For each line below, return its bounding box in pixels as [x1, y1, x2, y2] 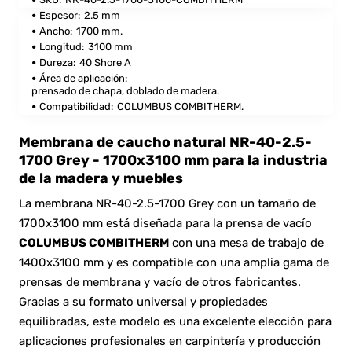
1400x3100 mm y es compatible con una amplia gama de [19, 255, 329, 269]
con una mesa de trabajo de [169, 235, 324, 250]
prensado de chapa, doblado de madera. [31, 84, 219, 97]
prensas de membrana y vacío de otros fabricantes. [19, 274, 301, 289]
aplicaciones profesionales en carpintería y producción [19, 333, 321, 348]
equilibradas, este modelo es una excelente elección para [19, 313, 332, 328]
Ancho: [39, 24, 72, 37]
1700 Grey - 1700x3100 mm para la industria [19, 151, 328, 169]
